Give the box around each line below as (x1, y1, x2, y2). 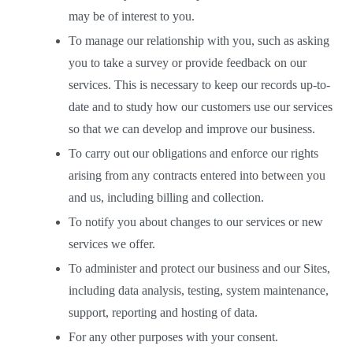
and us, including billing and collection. (69, 191, 267, 204)
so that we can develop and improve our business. (69, 122, 321, 136)
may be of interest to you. (69, 9, 198, 23)
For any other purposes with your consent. (69, 330, 284, 344)
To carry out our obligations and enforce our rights (69, 147, 318, 160)
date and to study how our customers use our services (69, 100, 333, 113)
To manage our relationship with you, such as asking (69, 34, 329, 47)
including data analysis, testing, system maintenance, (69, 284, 329, 297)
